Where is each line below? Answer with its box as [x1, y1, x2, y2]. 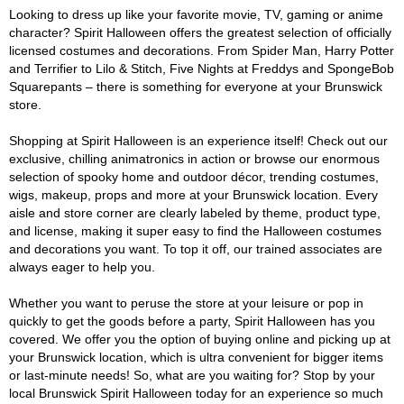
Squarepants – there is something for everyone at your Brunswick [9, 79, 382, 94]
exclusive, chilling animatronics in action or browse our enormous [9, 151, 380, 166]
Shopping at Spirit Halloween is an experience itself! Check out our [9, 133, 388, 148]
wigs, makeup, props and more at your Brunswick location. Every [9, 188, 378, 202]
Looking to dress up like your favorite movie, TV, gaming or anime [9, 7, 383, 22]
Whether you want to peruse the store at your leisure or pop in [9, 296, 363, 310]
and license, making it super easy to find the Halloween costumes [9, 224, 381, 238]
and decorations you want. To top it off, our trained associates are [9, 242, 382, 256]
